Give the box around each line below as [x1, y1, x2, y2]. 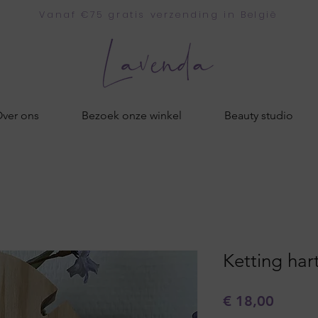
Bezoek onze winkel [82, 109, 182, 122]
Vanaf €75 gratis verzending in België [39, 8, 278, 21]
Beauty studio [224, 109, 293, 122]
